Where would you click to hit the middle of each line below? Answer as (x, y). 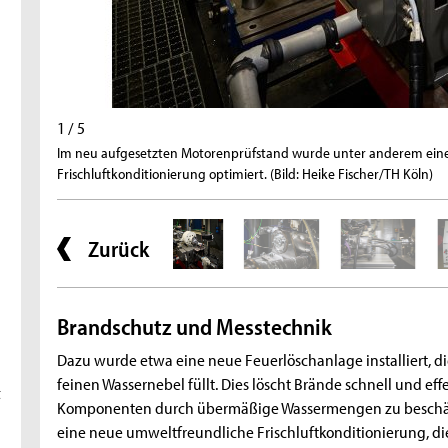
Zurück (119, 249)
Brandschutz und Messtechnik (195, 326)
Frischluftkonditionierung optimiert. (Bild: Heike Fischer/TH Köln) (245, 174)
